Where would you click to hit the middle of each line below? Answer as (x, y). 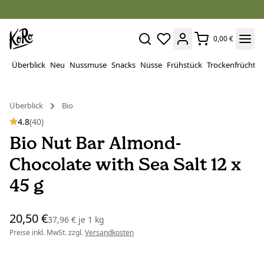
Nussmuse (88, 65)
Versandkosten (109, 233)
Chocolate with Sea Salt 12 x (125, 164)
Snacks (123, 65)
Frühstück (184, 65)
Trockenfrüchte (233, 65)
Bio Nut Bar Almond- (95, 143)
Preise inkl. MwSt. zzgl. (47, 233)
